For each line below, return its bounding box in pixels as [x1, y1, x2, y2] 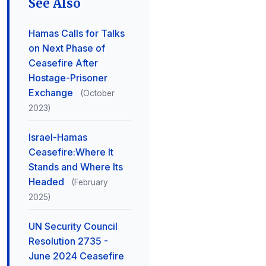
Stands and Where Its [28, 161, 123, 173]
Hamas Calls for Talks [28, 27, 125, 39]
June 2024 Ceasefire [28, 250, 124, 262]
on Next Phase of [28, 42, 105, 54]
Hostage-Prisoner [28, 72, 107, 84]
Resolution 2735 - [28, 235, 108, 247]
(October [80, 88, 115, 98]
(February [71, 178, 108, 187]
